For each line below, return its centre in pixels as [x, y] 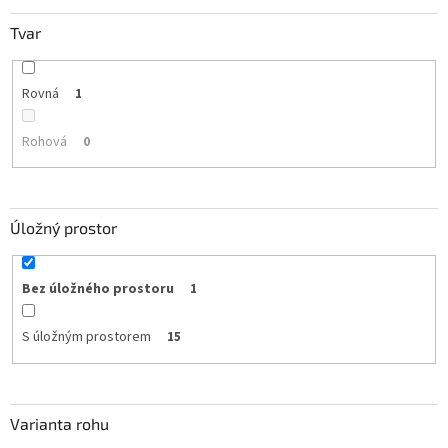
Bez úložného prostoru [97, 289]
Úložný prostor [63, 228]
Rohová [44, 141]
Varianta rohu [59, 423]
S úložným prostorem [86, 337]
